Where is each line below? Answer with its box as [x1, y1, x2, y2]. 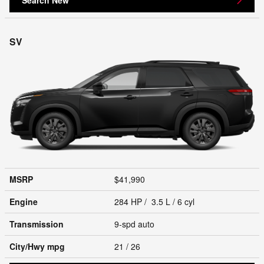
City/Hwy [9, 240, 47, 252]
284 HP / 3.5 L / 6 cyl [114, 195, 197, 207]
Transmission [9, 217, 64, 230]
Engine [9, 195, 38, 207]
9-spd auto [114, 217, 157, 230]
